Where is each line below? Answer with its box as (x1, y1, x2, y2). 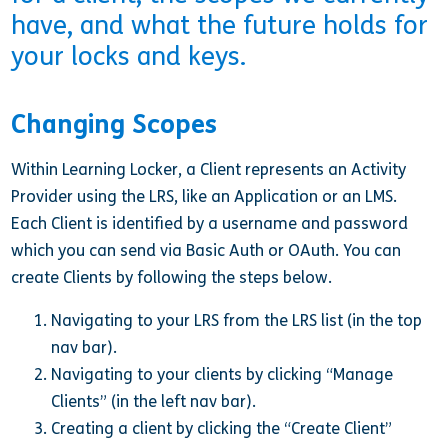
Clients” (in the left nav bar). (51, 392, 257, 412)
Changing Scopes (11, 108, 218, 140)
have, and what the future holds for (11, 10, 429, 41)
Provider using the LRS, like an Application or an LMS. (11, 186, 398, 206)
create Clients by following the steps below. (11, 267, 333, 287)
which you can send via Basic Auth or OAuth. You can (11, 240, 402, 260)
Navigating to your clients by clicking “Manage (51, 365, 394, 385)
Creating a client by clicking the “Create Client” (51, 419, 393, 439)
